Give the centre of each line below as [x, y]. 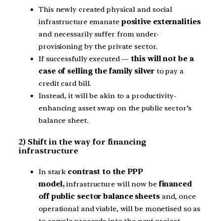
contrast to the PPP [105, 172]
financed [175, 184]
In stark [52, 172]
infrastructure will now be [111, 184]
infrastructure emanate [80, 22]
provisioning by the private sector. [98, 47]
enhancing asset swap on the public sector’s [115, 108]
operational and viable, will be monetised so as [120, 209]
